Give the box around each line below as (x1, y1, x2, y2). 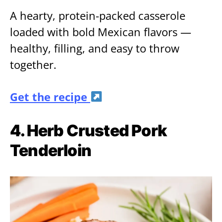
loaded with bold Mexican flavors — (10, 24, 191, 40)
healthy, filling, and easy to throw (10, 41, 179, 56)
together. (10, 57, 56, 73)
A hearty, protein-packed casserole (10, 8, 185, 24)
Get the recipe (10, 89, 90, 105)
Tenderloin (10, 141, 91, 161)
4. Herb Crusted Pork (10, 121, 166, 141)
